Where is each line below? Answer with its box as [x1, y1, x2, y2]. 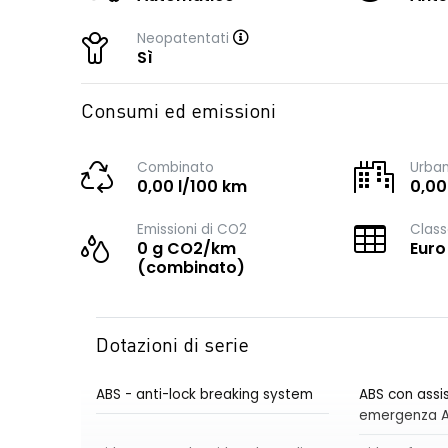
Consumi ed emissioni [81, 103, 276, 123]
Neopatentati [137, 29, 233, 48]
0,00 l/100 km [137, 175, 247, 198]
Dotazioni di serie [96, 337, 249, 357]
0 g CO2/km [137, 237, 236, 260]
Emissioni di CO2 [137, 220, 247, 239]
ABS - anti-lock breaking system [96, 385, 313, 404]
